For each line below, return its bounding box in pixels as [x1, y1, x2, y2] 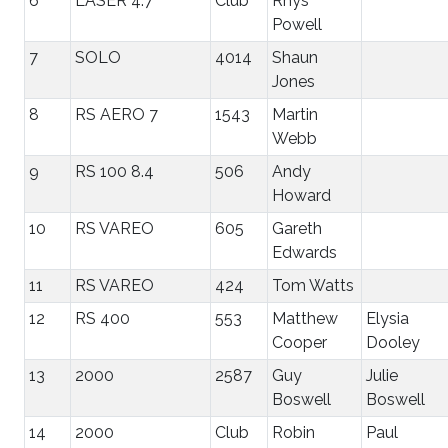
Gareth [272, 218, 322, 238]
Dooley [366, 332, 420, 352]
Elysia [366, 308, 409, 328]
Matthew [272, 308, 338, 328]
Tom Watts [272, 275, 354, 295]
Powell [272, 14, 322, 34]
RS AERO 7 [75, 104, 158, 124]
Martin [272, 104, 318, 124]
